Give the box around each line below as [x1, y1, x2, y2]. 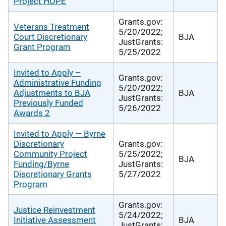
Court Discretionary [14, 31, 87, 42]
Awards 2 [14, 107, 50, 118]
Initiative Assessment [14, 214, 96, 225]
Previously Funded [14, 97, 83, 108]
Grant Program [14, 41, 71, 52]
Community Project [14, 148, 87, 159]
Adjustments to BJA [14, 87, 90, 98]
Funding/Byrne [14, 158, 69, 169]
